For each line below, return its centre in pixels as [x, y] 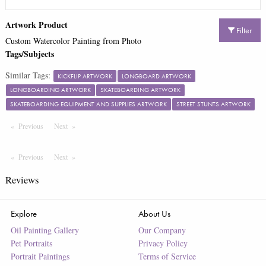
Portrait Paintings [40, 256]
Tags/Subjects [29, 53]
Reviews [22, 180]
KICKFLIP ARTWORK [85, 76]
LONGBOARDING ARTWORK [50, 90]
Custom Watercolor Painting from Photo [73, 40]
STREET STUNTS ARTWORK [213, 104]
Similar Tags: [28, 75]
